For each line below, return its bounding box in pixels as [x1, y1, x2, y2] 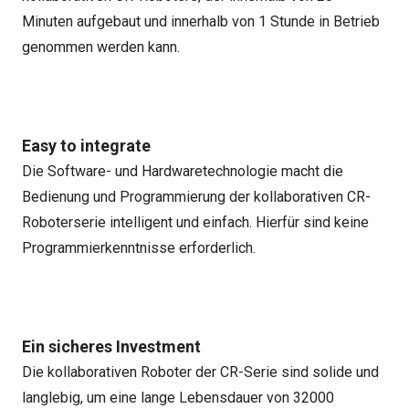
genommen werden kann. [22, 38, 180, 56]
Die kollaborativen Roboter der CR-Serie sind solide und [22, 363, 379, 381]
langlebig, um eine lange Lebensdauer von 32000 [22, 389, 334, 406]
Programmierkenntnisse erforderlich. [22, 239, 256, 257]
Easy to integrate [22, 136, 151, 155]
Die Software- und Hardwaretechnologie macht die [22, 163, 343, 180]
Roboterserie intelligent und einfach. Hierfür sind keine [22, 214, 369, 231]
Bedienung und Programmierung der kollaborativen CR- [22, 188, 371, 205]
